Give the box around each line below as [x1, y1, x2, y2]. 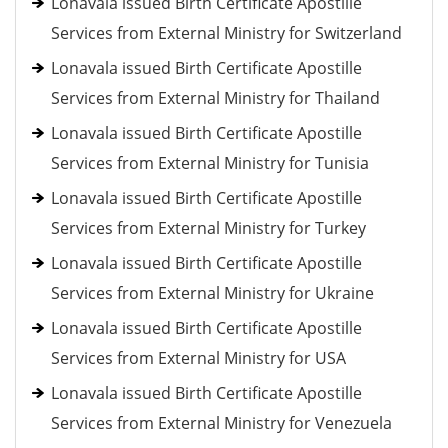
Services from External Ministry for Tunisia [51, 152, 369, 174]
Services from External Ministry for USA [51, 347, 346, 369]
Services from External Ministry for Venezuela [51, 412, 392, 434]
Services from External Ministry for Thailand [51, 87, 380, 109]
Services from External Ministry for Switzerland [51, 22, 402, 44]
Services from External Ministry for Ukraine [51, 282, 374, 304]
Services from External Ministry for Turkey [51, 217, 366, 239]
